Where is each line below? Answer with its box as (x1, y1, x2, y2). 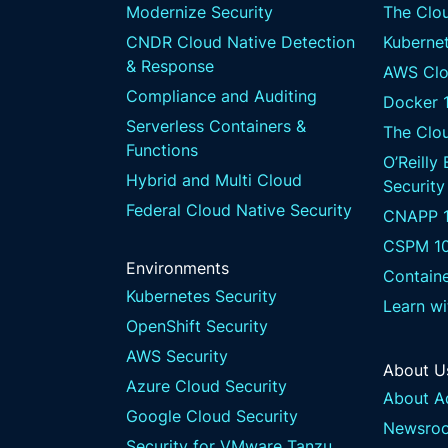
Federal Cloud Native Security (126, 200, 352, 220)
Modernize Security (126, 2, 273, 22)
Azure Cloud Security (126, 376, 287, 396)
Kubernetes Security (126, 286, 277, 306)
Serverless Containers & (126, 116, 306, 136)
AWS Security (126, 346, 228, 366)
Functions (126, 140, 198, 160)
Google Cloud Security (126, 406, 298, 426)
